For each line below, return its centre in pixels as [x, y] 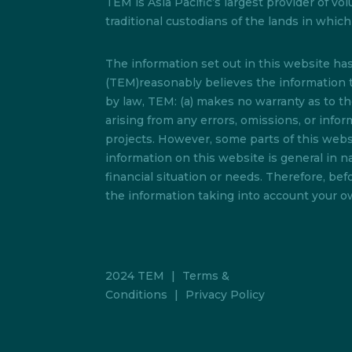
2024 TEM [135, 275]
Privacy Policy [225, 294]
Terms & [205, 275]
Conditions [137, 294]
